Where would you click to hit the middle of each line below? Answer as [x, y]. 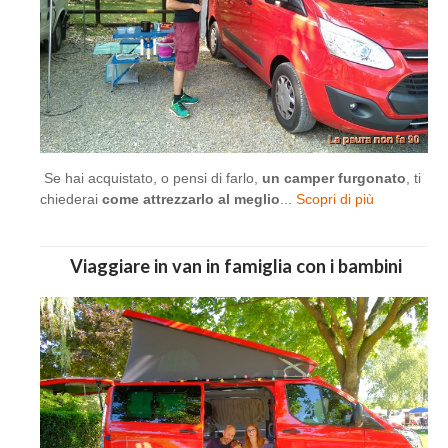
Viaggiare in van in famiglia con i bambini [234, 265]
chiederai [69, 198]
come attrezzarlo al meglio [189, 198]
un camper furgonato [334, 177]
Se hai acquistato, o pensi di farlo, [151, 177]
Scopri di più [333, 198]
